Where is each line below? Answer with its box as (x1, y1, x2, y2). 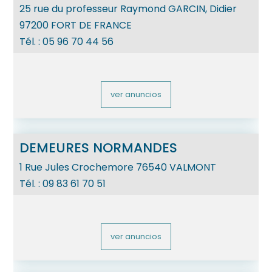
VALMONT (169, 160, 217, 175)
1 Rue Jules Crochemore (19, 160, 134, 175)
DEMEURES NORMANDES (19, 138, 178, 158)
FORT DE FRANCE (51, 18, 132, 33)
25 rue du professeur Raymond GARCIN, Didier (19, 2, 237, 16)
